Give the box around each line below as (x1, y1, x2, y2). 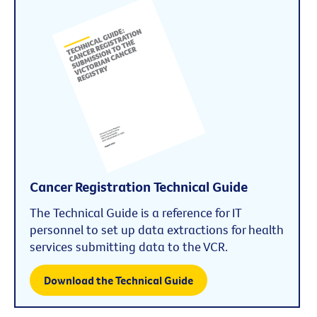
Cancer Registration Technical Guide (30, 177, 248, 195)
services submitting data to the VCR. (30, 238, 228, 255)
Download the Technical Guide (44, 273, 193, 288)
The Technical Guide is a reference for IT (30, 204, 242, 221)
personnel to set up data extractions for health (30, 221, 284, 238)
